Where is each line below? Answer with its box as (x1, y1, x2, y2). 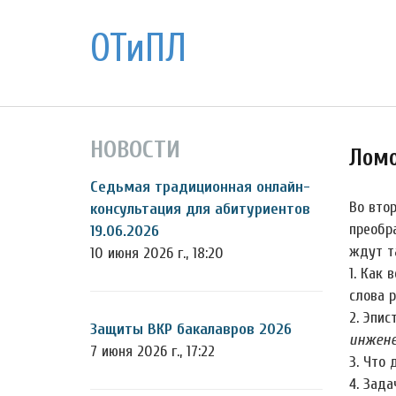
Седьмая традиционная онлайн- (90, 178, 310, 196)
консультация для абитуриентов (90, 200, 310, 218)
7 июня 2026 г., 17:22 (90, 342, 215, 361)
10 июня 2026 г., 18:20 (90, 244, 224, 263)
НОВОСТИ (90, 135, 180, 164)
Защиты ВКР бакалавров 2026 (90, 320, 292, 339)
